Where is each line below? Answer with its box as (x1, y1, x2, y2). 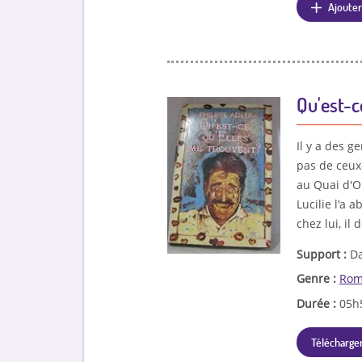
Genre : (296, 271, 339, 287)
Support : (296, 246, 350, 262)
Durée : (296, 295, 339, 311)
